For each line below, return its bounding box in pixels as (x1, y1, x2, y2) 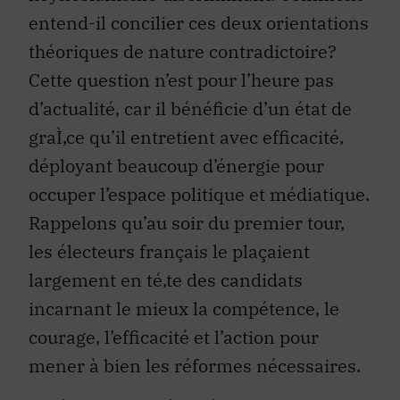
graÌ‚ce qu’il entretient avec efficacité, (29, 98, 344, 123)
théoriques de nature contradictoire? (29, 12, 337, 37)
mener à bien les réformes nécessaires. (29, 327, 361, 352)
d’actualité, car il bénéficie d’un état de (29, 70, 352, 95)
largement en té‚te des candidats (29, 241, 303, 266)
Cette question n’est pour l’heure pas (29, 41, 334, 66)
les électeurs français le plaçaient (29, 212, 310, 237)
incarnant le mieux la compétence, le (29, 270, 339, 295)
